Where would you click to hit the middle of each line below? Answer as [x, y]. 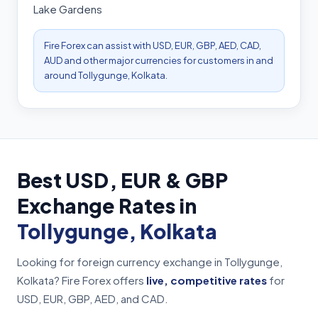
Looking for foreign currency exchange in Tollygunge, [150, 262]
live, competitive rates [207, 280]
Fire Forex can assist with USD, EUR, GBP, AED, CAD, [153, 46]
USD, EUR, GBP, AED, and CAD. [93, 299]
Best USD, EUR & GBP [122, 180]
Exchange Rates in [107, 206]
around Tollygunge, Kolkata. [106, 76]
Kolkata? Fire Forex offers [82, 280]
